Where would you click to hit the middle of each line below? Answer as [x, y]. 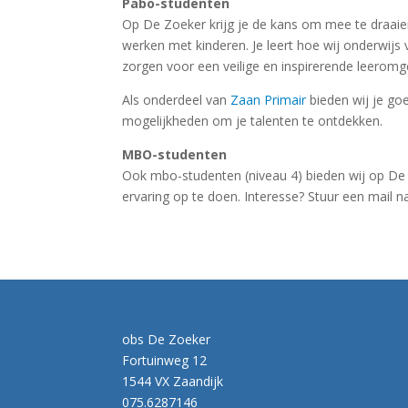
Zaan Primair [269, 99]
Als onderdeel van [177, 99]
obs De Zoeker [167, 339]
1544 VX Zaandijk [173, 381]
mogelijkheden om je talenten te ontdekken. [253, 120]
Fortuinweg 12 [165, 360]
